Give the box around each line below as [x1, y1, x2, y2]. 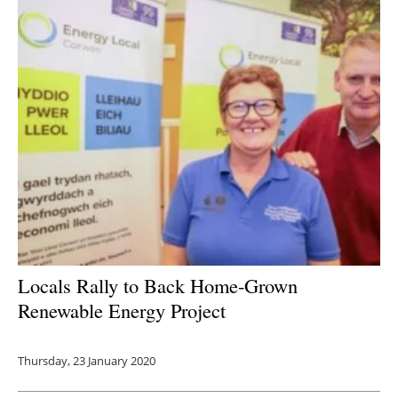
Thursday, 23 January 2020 [18, 352, 155, 369]
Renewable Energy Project [18, 296, 226, 323]
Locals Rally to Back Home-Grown [18, 271, 298, 298]
